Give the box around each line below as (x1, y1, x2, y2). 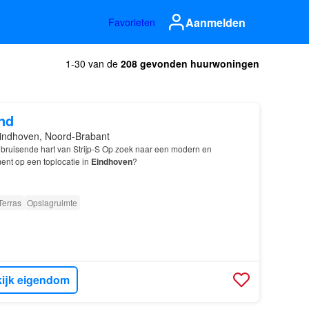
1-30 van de (66, 57, 121, 70)
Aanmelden (186, 14, 246, 30)
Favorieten (108, 15, 155, 29)
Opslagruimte (26, 197, 77, 208)
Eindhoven (90, 155, 132, 168)
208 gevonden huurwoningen (121, 57, 259, 70)
